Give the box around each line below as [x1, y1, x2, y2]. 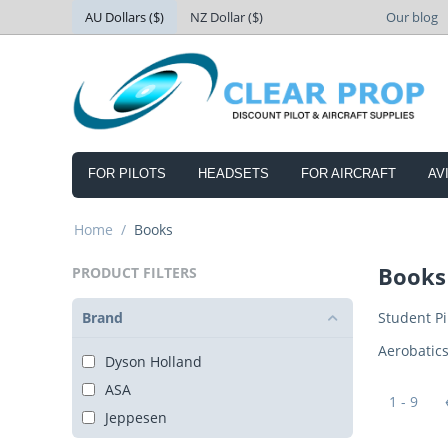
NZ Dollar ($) [190, 8, 263, 26]
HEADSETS [198, 166, 269, 182]
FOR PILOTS [88, 166, 166, 182]
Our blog [386, 8, 439, 26]
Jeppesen [105, 408, 167, 428]
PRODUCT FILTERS [72, 263, 197, 283]
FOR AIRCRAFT [301, 166, 396, 182]
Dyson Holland [105, 352, 202, 372]
